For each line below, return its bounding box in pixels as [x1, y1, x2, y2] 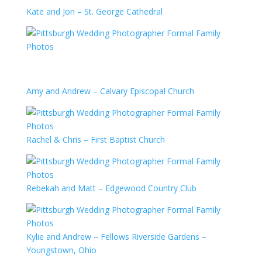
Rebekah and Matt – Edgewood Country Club [26, 182, 196, 194]
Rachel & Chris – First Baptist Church [26, 134, 165, 145]
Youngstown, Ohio [26, 244, 96, 256]
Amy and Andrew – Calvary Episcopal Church [26, 85, 194, 96]
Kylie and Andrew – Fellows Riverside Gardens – [26, 231, 206, 242]
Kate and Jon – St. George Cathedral [26, 6, 163, 17]
